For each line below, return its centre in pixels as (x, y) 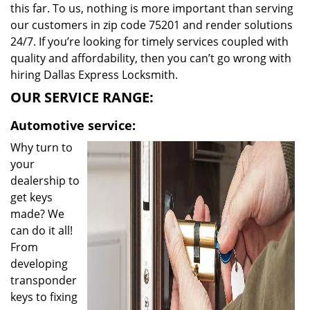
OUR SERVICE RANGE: (82, 97)
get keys (31, 197)
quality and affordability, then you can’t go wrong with (151, 58)
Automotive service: (73, 125)
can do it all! (42, 230)
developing (39, 264)
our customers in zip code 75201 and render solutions (152, 25)
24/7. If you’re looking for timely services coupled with (149, 42)
